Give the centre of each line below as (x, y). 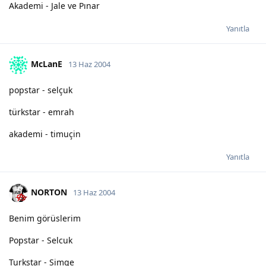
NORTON (49, 192)
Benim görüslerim (45, 218)
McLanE (47, 64)
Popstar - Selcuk (41, 240)
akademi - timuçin (45, 134)
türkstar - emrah (42, 112)
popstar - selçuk (41, 90)
